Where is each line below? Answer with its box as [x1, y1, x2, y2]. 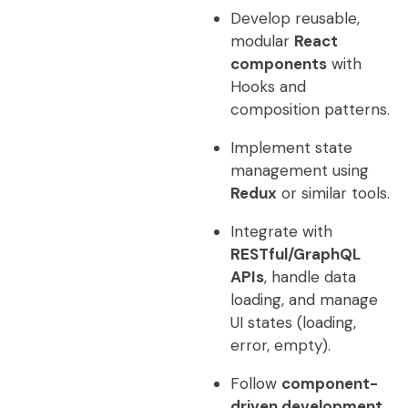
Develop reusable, [229, 8, 360, 28]
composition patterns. [229, 99, 390, 119]
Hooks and [229, 76, 306, 97]
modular [229, 31, 294, 51]
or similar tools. [276, 183, 390, 203]
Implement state [229, 138, 352, 158]
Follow [229, 373, 281, 393]
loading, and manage [229, 290, 378, 310]
